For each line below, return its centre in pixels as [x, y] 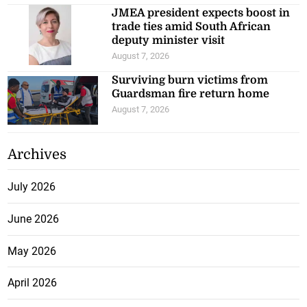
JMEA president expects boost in [201, 13]
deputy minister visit [169, 41]
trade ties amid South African [192, 27]
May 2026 [32, 251]
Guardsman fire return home [191, 94]
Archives [37, 155]
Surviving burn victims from [190, 81]
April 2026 [33, 283]
